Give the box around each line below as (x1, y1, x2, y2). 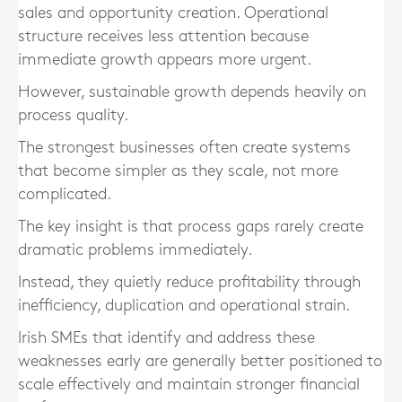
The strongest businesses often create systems (18, 140, 351, 155)
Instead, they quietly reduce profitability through (18, 275, 361, 290)
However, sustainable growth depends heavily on (18, 84, 366, 100)
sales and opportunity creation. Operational (18, 5, 328, 21)
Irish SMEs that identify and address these (18, 330, 315, 345)
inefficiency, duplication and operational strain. (18, 298, 350, 313)
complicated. (18, 187, 111, 202)
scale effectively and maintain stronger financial (18, 377, 360, 392)
